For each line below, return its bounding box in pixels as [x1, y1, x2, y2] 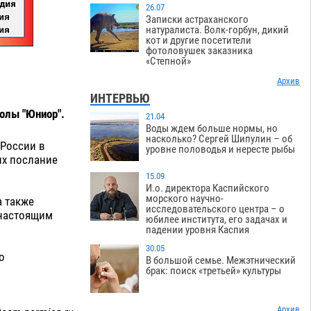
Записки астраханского [146, 13, 249, 26]
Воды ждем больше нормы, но [146, 122, 278, 135]
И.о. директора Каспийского [146, 182, 270, 195]
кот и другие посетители [146, 34, 252, 47]
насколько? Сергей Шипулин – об [146, 133, 293, 146]
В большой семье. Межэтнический [146, 254, 296, 267]
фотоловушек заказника [146, 44, 253, 58]
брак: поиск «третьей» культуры [146, 264, 282, 278]
